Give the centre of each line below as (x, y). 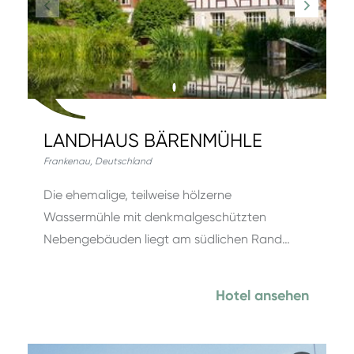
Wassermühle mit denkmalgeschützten (155, 217)
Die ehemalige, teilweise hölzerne (137, 195)
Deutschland (123, 161)
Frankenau (67, 161)
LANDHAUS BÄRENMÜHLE (153, 141)
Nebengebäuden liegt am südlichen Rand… (167, 239)
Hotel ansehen (262, 296)
